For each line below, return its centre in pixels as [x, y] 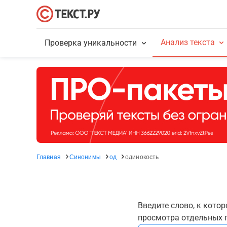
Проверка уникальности [91, 43]
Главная [49, 156]
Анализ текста [187, 42]
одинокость [142, 156]
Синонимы [85, 156]
